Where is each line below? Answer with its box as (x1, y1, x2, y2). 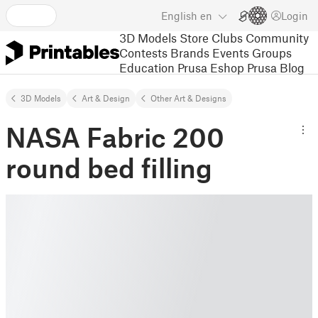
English (161, 9, 197, 22)
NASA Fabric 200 (6, 121, 224, 153)
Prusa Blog (247, 60, 305, 75)
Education (119, 60, 175, 75)
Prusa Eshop (177, 60, 244, 75)
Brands (170, 45, 209, 60)
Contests (119, 45, 168, 60)
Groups (252, 45, 292, 60)
